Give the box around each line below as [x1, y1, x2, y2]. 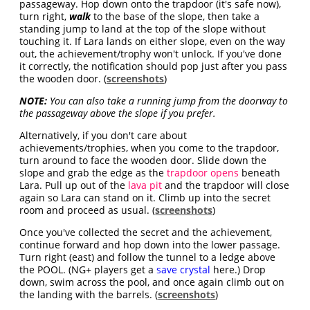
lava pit [128, 179, 163, 192]
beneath [239, 166, 281, 179]
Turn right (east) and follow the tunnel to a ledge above [19, 250, 276, 264]
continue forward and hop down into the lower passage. [19, 238, 281, 251]
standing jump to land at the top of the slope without [19, 22, 266, 35]
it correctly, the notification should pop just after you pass [19, 60, 288, 73]
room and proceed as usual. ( [19, 203, 156, 217]
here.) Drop [210, 263, 266, 276]
